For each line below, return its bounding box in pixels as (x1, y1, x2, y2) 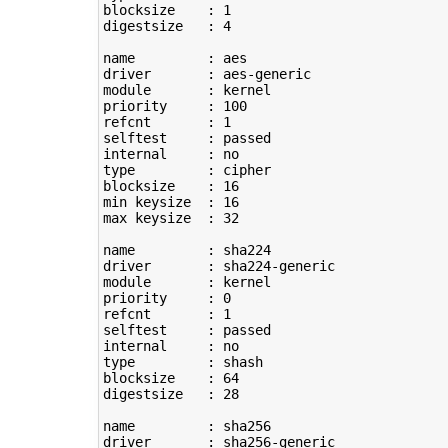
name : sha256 (102, 418, 271, 435)
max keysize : (102, 210, 223, 227)
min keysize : (102, 194, 223, 211)
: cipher (134, 162, 271, 179)
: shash (134, 354, 263, 371)
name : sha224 (102, 242, 271, 259)
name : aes (102, 50, 247, 67)
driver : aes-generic (102, 66, 311, 83)
